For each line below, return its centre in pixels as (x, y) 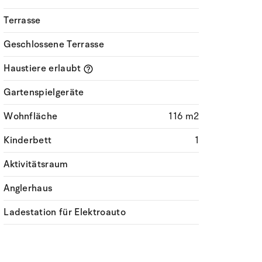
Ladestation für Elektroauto (65, 212)
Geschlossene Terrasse (54, 44)
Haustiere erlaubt (44, 68)
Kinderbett (28, 140)
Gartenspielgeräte (44, 92)
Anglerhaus (28, 188)
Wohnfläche (31, 116)
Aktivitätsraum (36, 164)
